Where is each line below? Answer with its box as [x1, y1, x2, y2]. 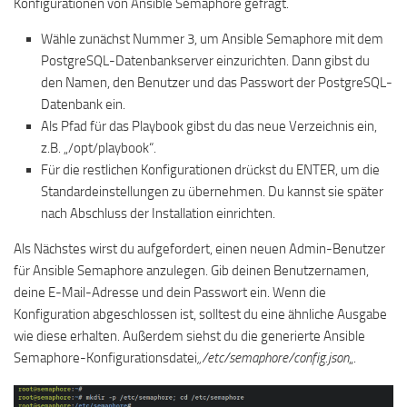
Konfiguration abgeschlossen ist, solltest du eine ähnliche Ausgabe [14, 306, 387, 323]
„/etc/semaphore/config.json [197, 350, 349, 367]
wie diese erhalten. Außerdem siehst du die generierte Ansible [14, 328, 365, 345]
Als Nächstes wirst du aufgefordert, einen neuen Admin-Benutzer [14, 241, 385, 258]
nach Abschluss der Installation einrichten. [41, 205, 275, 223]
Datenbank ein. [41, 96, 125, 114]
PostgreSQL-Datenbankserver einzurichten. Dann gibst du [41, 53, 370, 70]
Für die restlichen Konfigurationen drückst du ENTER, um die [41, 162, 380, 179]
